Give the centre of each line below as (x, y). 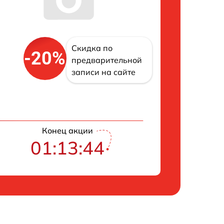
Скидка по (92, 48)
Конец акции (68, 131)
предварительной (106, 60)
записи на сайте (103, 72)
